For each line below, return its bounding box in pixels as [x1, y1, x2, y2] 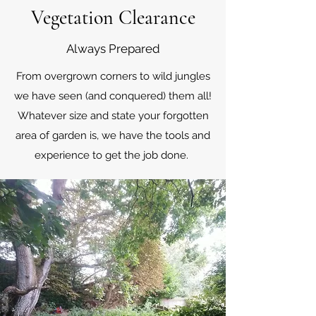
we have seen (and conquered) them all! [14, 90, 212, 102]
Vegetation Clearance [30, 6, 195, 30]
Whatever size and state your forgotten [17, 109, 209, 122]
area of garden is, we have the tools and [16, 129, 210, 142]
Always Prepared [66, 42, 160, 56]
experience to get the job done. [35, 149, 191, 162]
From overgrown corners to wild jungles [16, 70, 210, 83]
